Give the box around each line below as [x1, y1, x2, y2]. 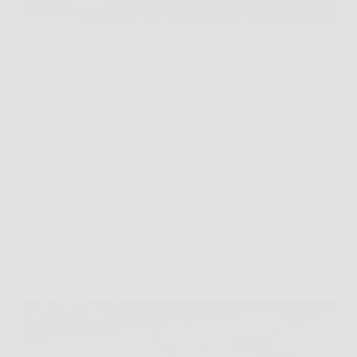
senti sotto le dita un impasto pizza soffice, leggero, [24, 36, 279, 50]
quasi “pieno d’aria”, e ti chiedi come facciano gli [24, 50, 271, 65]
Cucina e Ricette [56, 211, 139, 226]
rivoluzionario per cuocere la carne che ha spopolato [24, 259, 285, 273]
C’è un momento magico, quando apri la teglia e [24, 22, 265, 36]
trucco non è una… [24, 79, 120, 93]
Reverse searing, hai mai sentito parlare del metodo [24, 245, 279, 259]
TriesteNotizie [56, 109, 126, 124]
